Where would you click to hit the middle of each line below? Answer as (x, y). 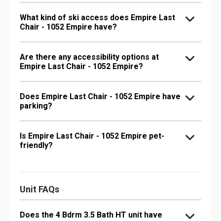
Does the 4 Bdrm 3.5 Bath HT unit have (91, 215)
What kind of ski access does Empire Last (97, 18)
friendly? (36, 145)
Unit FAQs (39, 189)
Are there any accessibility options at (89, 57)
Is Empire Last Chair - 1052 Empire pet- (92, 136)
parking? (36, 106)
